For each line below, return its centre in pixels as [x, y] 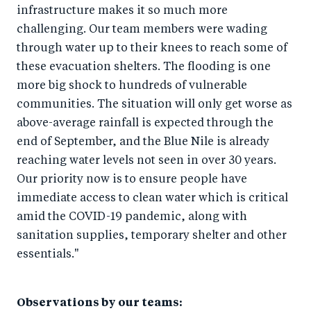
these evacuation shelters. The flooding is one [144, 67]
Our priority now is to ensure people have [132, 180]
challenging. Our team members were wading [142, 30]
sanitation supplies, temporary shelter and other [152, 236]
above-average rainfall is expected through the [145, 124]
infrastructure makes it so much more [122, 11]
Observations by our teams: [100, 303]
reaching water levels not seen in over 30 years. [146, 161]
